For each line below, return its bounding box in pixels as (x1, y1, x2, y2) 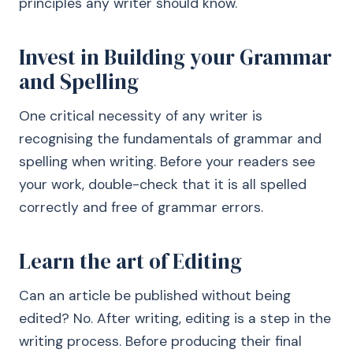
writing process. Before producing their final (19, 333, 302, 350)
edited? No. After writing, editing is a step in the (19, 310, 331, 327)
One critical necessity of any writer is (19, 107, 262, 124)
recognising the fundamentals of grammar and (19, 130, 321, 147)
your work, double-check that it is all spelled (19, 176, 307, 193)
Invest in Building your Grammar (19, 43, 332, 72)
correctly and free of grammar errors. (19, 199, 263, 216)
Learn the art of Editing (19, 247, 242, 276)
